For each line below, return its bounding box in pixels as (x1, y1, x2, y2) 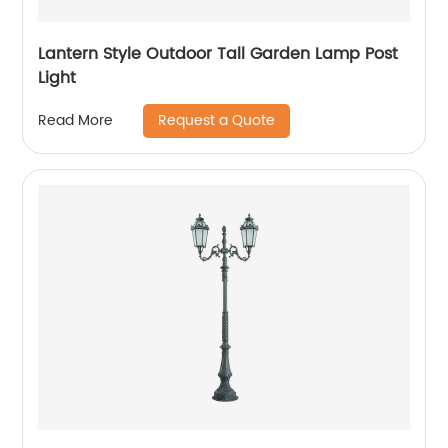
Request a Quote (158, 108, 276, 132)
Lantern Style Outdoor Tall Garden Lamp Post (38, 40, 399, 67)
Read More (38, 109, 114, 133)
